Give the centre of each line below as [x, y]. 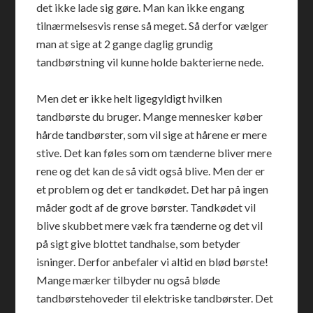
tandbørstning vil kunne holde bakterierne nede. [150, 62]
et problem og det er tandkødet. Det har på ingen [153, 189]
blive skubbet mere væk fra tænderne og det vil [150, 225]
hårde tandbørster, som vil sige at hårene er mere [152, 134]
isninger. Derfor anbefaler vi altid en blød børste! [153, 262]
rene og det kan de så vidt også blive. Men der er [151, 171]
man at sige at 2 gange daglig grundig [125, 44]
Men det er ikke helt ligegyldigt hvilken [130, 98]
